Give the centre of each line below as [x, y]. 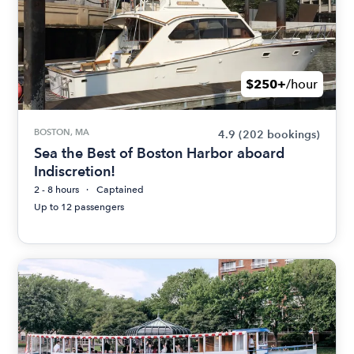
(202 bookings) [279, 135]
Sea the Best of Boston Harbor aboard [160, 153]
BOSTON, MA [62, 132]
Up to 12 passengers [79, 207]
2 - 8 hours [57, 190]
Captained [121, 190]
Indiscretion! [75, 171]
